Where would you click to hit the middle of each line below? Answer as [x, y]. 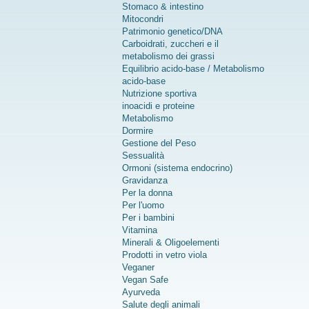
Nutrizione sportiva [159, 94]
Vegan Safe [145, 280]
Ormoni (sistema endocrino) [177, 168]
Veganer [138, 268]
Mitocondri [143, 19]
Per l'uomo [143, 206]
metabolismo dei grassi [168, 57]
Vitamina [140, 230]
